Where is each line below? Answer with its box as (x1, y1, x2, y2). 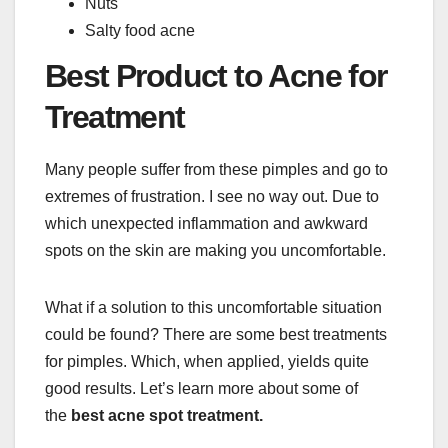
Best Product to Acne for (45, 58, 387, 95)
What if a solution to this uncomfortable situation (45, 299, 382, 317)
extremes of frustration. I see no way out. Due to (45, 188, 379, 206)
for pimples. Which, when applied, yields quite (45, 353, 369, 371)
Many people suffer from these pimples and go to (45, 161, 388, 179)
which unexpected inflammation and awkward (45, 215, 368, 233)
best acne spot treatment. (71, 407, 267, 425)
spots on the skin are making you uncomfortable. (45, 242, 386, 260)
